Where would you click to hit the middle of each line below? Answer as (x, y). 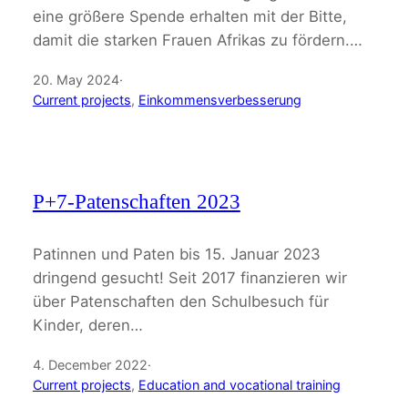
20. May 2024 (76, 80)
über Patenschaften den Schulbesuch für (180, 302)
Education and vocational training (239, 385)
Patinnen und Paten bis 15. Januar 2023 (176, 255)
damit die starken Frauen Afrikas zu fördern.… (197, 41)
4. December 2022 (90, 365)
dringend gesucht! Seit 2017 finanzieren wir (189, 278)
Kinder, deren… (87, 326)
